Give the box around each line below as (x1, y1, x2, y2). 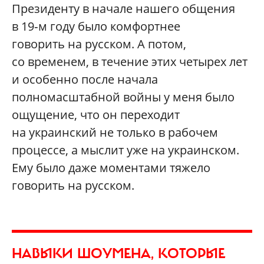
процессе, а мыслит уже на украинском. (12, 141, 239, 158)
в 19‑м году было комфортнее (12, 18, 180, 34)
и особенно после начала (12, 71, 158, 87)
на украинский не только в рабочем (12, 124, 218, 140)
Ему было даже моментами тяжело (12, 159, 210, 176)
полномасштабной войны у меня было (12, 88, 235, 105)
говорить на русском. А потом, (12, 35, 186, 52)
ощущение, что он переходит (12, 106, 180, 123)
